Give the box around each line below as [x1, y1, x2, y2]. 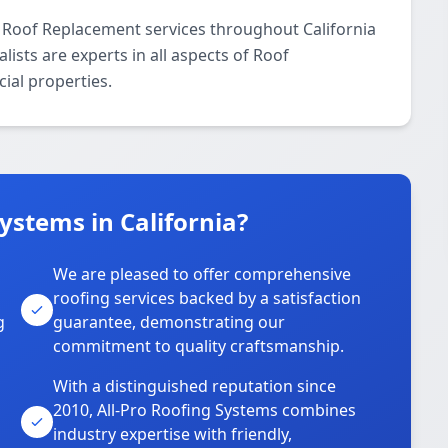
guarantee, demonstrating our [53, 311, 286, 333]
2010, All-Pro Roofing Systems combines [53, 399, 357, 421]
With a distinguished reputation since [53, 375, 337, 397]
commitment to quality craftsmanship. [53, 335, 345, 357]
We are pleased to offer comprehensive [53, 263, 352, 285]
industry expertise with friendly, [53, 423, 293, 445]
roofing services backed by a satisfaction [53, 287, 362, 309]
